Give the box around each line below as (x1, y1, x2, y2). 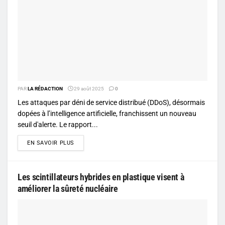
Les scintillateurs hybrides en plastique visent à (18, 171, 184, 182)
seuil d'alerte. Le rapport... (18, 120, 98, 129)
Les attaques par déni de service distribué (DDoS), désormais (18, 98, 205, 106)
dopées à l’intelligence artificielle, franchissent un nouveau (18, 109, 196, 118)
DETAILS (73, 139, 97, 146)
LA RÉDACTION (28, 85, 63, 91)
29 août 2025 (73, 85, 104, 91)
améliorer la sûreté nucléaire (18, 183, 118, 194)
